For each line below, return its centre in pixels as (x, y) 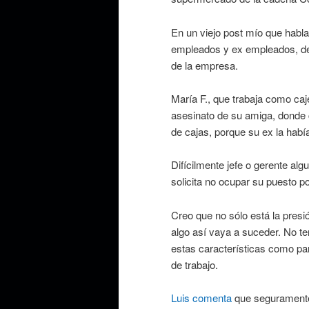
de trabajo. (195, 264)
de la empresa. (205, 65)
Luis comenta (201, 298)
